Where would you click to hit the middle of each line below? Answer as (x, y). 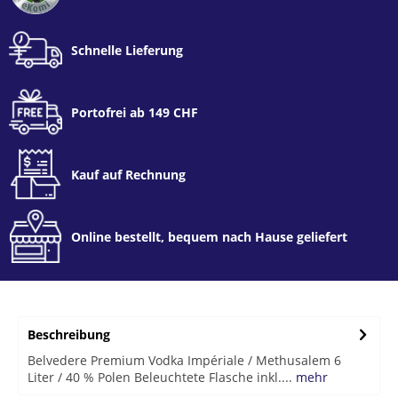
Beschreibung (69, 334)
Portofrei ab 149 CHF (135, 112)
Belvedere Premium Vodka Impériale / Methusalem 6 (184, 360)
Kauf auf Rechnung (128, 174)
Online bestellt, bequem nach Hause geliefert (209, 236)
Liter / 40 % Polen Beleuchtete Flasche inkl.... (160, 377)
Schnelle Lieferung (127, 50)
